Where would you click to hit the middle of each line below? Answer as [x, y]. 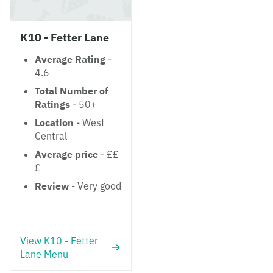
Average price [66, 154]
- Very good [95, 186]
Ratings [52, 104]
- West [89, 122]
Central [51, 136]
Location [54, 122]
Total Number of [72, 91]
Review [52, 186]
